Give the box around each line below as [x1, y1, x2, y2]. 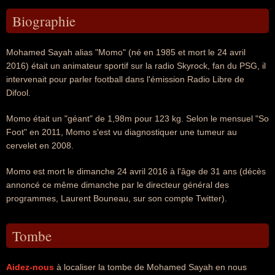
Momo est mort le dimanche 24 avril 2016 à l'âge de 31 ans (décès [6, 166, 266, 176]
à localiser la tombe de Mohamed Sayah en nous [54, 262, 247, 272]
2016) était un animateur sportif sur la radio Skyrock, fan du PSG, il [6, 61, 266, 71]
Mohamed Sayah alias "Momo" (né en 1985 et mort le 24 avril [6, 47, 246, 57]
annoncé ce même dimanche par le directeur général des [6, 180, 229, 190]
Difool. [6, 88, 31, 98]
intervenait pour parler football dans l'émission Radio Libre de [6, 74, 244, 84]
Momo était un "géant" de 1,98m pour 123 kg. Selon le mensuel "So [6, 114, 269, 123]
